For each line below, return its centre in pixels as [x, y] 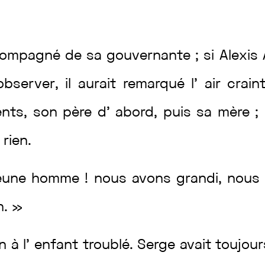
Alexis [241, 56]
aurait [101, 85]
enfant [59, 245]
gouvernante [151, 56]
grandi [197, 179]
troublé [106, 245]
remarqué [157, 85]
